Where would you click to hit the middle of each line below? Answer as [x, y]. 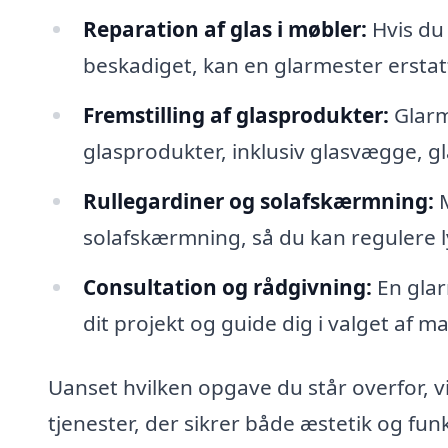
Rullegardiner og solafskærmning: [258, 201]
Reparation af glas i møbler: [224, 29]
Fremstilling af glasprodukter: [235, 115]
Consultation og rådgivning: [227, 286]
